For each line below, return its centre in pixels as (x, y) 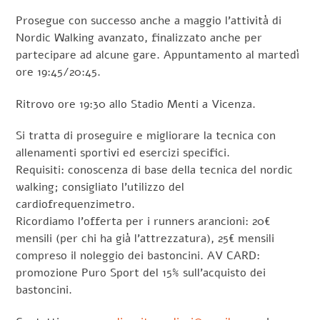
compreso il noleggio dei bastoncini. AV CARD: (138, 256)
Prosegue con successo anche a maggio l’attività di (149, 20)
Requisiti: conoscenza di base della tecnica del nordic (155, 170)
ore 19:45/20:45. (59, 72)
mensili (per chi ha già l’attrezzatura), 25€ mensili (145, 239)
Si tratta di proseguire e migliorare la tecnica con (146, 136)
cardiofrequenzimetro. (76, 205)
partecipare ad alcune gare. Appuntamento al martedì (158, 55)
